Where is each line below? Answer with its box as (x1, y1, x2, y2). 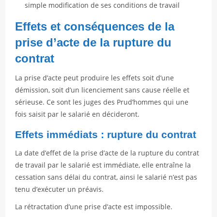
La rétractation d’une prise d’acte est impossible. (15, 202, 173, 211)
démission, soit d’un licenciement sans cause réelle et (15, 85, 190, 94)
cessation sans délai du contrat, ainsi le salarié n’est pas (15, 172, 198, 182)
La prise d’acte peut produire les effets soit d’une (15, 73, 174, 82)
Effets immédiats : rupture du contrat (15, 129, 197, 140)
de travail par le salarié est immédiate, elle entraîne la (15, 160, 191, 170)
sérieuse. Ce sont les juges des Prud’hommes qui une (15, 97, 189, 107)
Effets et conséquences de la (15, 20, 175, 33)
